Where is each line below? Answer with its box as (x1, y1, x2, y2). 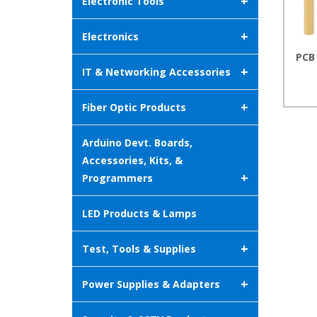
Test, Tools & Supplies (82, 242, 196, 256)
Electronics (82, 30, 139, 44)
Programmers (82, 171, 153, 185)
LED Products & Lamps (82, 207, 197, 221)
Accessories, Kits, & (82, 154, 183, 168)
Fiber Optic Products (82, 100, 186, 115)
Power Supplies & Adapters (82, 277, 220, 292)
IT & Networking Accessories (82, 65, 231, 79)
